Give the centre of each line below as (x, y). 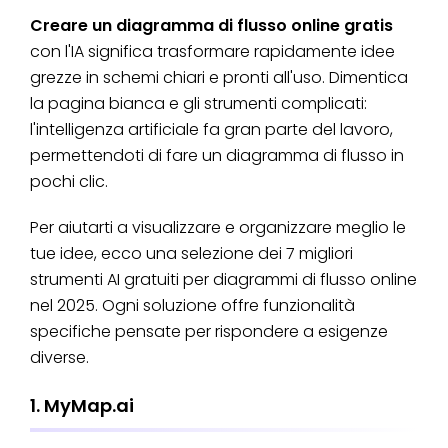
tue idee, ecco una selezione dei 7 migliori (191, 254)
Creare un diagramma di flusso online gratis (211, 26)
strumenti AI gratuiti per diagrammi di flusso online (223, 280)
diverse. (59, 358)
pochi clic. (69, 182)
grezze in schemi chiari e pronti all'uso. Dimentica (219, 78)
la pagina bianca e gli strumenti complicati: (198, 104)
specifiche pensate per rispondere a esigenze (209, 332)
